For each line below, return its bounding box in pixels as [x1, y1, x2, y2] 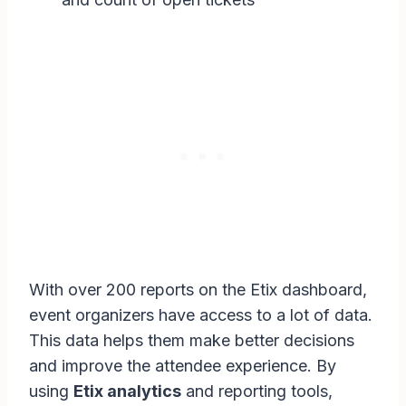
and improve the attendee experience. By [29, 356, 336, 376]
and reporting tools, [181, 382, 333, 401]
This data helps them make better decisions [29, 331, 354, 351]
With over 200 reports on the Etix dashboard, [29, 280, 367, 300]
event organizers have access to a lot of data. [29, 305, 372, 325]
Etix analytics [73, 382, 181, 401]
